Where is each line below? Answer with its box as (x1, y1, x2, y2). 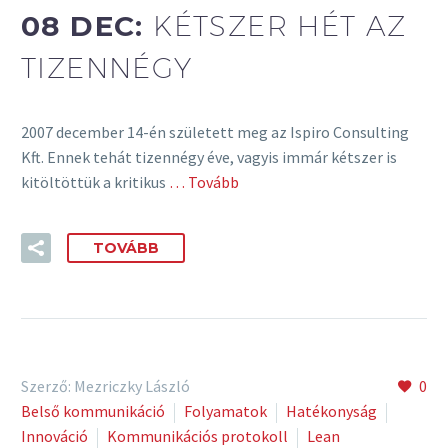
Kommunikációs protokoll (107, 425, 288, 446)
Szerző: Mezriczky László (21, 375, 190, 396)
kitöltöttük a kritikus (21, 172, 166, 193)
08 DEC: (21, 8, 154, 43)
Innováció (21, 425, 88, 446)
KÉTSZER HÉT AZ (153, 8, 407, 42)
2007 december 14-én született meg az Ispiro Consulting (21, 122, 409, 143)
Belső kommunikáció (21, 400, 165, 421)
